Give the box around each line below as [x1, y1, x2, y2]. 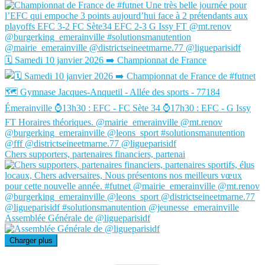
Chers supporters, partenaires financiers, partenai [5, 149, 185, 160]
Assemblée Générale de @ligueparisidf [5, 213, 150, 224]
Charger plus [9, 236, 53, 245]
